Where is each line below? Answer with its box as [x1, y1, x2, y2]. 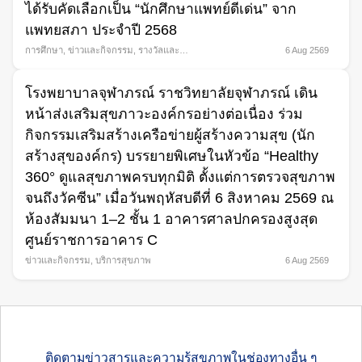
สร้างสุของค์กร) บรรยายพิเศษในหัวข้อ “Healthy [25, 148, 318, 165]
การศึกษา [25, 44, 63, 55]
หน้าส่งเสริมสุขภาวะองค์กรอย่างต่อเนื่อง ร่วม [25, 106, 303, 123]
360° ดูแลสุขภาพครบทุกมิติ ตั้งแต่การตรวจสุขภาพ [25, 169, 335, 186]
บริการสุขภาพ [95, 255, 151, 266]
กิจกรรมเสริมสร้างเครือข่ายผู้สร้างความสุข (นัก [25, 127, 315, 144]
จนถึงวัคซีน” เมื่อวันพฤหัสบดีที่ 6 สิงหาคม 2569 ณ [25, 190, 334, 207]
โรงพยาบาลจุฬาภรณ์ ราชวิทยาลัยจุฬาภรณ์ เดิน [25, 85, 318, 102]
